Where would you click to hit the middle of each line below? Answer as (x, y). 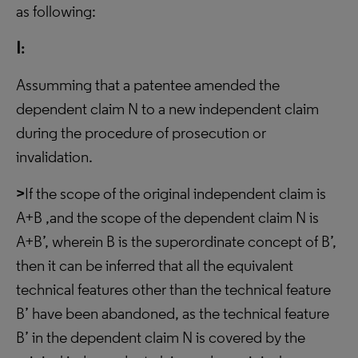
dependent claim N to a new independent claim (167, 109)
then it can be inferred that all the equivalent (155, 265)
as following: (56, 11)
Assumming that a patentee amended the (148, 85)
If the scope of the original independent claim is (175, 193)
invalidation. (54, 157)
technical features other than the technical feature (173, 289)
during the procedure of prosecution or (141, 133)
